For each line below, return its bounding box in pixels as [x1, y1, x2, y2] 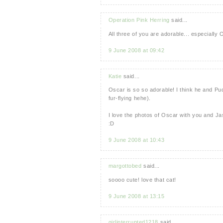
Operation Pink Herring [108, 17, 170, 23]
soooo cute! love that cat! [108, 176, 176, 183]
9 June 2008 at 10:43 [108, 137, 165, 143]
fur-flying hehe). [108, 95, 151, 102]
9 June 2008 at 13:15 [108, 193, 165, 199]
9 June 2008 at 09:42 [108, 47, 165, 53]
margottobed [108, 163, 142, 169]
